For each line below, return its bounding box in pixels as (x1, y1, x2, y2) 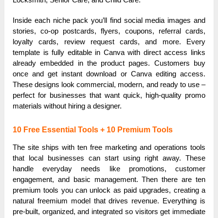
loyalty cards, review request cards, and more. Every (13, 37, 205, 46)
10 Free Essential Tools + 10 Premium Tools (13, 126, 173, 134)
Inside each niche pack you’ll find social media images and (13, 16, 205, 25)
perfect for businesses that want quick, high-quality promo (13, 91, 205, 100)
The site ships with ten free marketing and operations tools (13, 143, 205, 152)
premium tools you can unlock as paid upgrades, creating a (13, 186, 205, 195)
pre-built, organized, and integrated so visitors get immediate (13, 207, 205, 216)
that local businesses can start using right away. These (13, 154, 205, 163)
